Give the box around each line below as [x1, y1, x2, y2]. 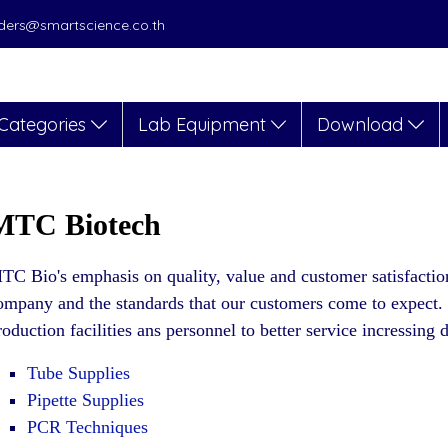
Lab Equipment [137, 113, 271, 136]
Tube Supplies [27, 363, 130, 383]
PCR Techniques [27, 417, 148, 437]
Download [317, 113, 409, 136]
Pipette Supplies [27, 390, 144, 410]
